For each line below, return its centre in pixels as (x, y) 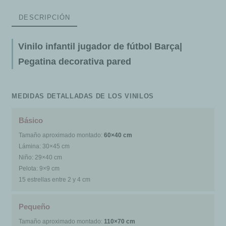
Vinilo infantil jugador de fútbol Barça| (100, 46)
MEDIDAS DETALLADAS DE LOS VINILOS (83, 96)
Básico (31, 120)
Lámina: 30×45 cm (44, 146)
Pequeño (35, 206)
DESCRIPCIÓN (44, 17)
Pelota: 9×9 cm (39, 168)
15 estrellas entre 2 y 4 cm (55, 179)
